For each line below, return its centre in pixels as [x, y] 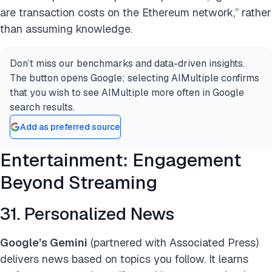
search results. [42, 107]
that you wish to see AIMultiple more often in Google [127, 93]
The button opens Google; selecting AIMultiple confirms [134, 78]
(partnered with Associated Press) [173, 243]
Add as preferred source [70, 127]
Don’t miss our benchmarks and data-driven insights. [127, 64]
